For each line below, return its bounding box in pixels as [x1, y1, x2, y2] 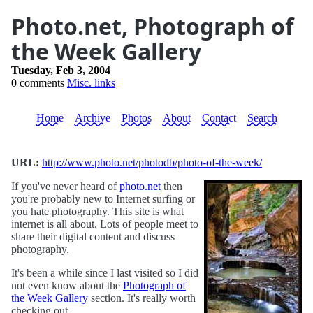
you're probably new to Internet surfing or [11, 193, 195, 205]
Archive [74, 112, 110, 124]
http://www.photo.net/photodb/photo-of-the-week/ [42, 156, 262, 168]
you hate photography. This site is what [11, 205, 184, 217]
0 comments [11, 77, 64, 89]
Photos [121, 112, 152, 124]
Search [247, 112, 277, 124]
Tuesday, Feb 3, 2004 [11, 64, 110, 76]
